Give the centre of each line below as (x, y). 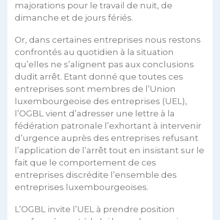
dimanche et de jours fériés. (74, 18)
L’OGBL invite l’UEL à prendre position (95, 209)
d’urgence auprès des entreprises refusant (107, 138)
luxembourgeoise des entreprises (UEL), (101, 101)
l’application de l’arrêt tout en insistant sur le (110, 150)
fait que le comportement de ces (85, 163)
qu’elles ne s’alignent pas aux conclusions (104, 64)
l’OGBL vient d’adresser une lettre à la (95, 113)
